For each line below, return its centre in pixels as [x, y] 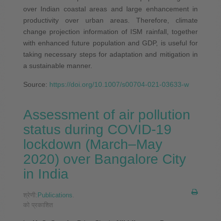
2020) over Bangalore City [104, 159]
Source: [36, 84]
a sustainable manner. [57, 65]
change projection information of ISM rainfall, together [110, 31]
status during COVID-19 [97, 129]
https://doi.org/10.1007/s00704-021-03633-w [119, 84]
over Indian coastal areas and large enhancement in [110, 9]
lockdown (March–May [92, 144]
